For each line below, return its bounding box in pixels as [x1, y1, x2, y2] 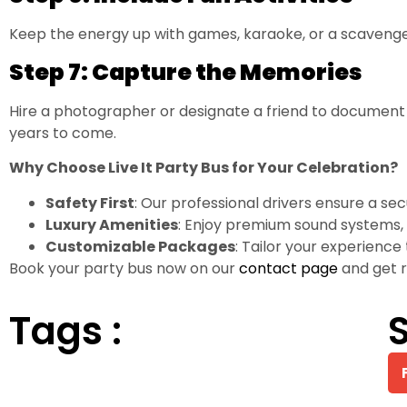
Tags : [9, 304, 122, 359]
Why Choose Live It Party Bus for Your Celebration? [9, 157, 398, 179]
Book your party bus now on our [9, 257, 235, 279]
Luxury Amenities [45, 213, 178, 235]
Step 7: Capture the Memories [9, 55, 362, 88]
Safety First [45, 192, 134, 213]
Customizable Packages [45, 235, 235, 257]
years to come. [9, 122, 116, 144]
